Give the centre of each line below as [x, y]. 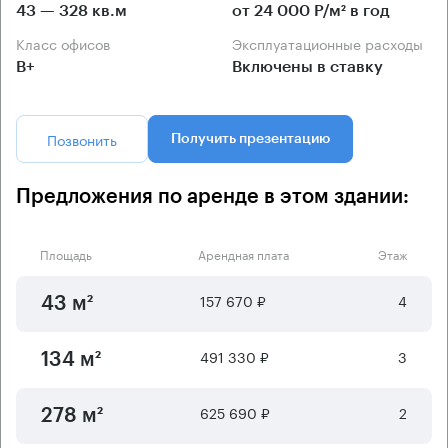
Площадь [66, 254]
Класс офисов [67, 43]
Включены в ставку [307, 67]
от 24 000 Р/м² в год [311, 11]
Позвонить [82, 139]
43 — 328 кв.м [71, 11]
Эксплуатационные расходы [332, 43]
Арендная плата [243, 254]
